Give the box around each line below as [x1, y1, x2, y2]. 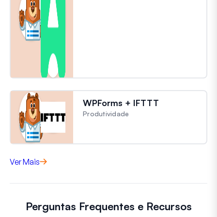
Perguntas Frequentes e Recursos [25, 199, 192, 213]
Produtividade [83, 109, 129, 118]
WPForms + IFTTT [83, 97, 159, 108]
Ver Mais [10, 156, 40, 167]
